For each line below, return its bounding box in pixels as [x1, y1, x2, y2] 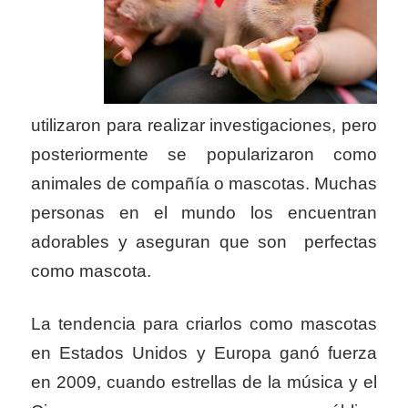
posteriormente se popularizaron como [31, 145, 377, 165]
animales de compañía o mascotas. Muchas [31, 174, 377, 194]
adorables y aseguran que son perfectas [31, 232, 377, 252]
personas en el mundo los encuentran [31, 203, 377, 223]
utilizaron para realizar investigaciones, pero [31, 116, 377, 136]
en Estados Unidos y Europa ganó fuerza [31, 342, 377, 362]
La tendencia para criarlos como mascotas [31, 313, 377, 333]
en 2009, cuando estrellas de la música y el [31, 372, 377, 392]
